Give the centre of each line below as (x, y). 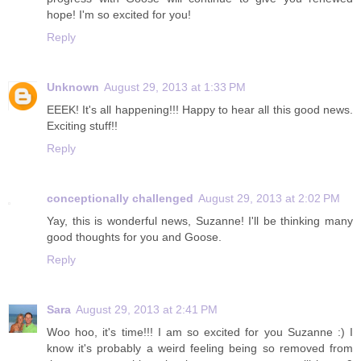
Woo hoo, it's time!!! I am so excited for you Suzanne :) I (200, 332)
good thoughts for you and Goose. (134, 237)
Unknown (73, 87)
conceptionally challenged (120, 199)
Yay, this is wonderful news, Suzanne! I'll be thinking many (200, 221)
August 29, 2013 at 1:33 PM (175, 87)
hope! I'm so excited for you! (119, 15)
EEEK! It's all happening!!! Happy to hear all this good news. (200, 110)
